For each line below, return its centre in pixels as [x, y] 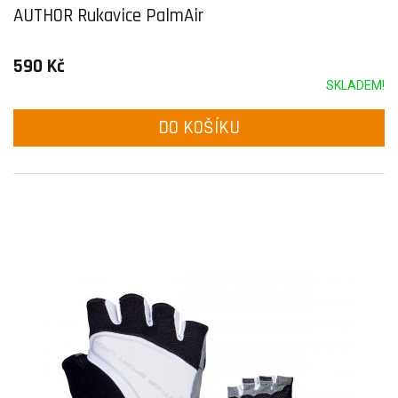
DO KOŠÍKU [199, 127]
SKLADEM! [355, 85]
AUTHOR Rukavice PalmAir [108, 16]
